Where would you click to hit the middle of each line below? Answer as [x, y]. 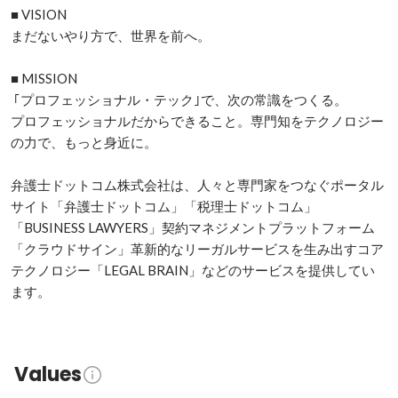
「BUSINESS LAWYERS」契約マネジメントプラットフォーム [193, 227]
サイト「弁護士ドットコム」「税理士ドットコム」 [164, 206]
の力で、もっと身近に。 [84, 142]
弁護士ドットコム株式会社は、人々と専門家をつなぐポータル [197, 185]
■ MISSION [44, 78]
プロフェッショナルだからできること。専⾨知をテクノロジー [197, 121]
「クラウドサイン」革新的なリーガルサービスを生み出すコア [197, 249]
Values [48, 374]
